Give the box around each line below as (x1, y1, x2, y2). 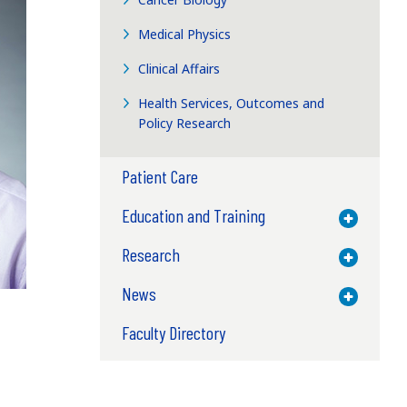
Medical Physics (138, 25, 232, 43)
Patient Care (121, 164, 198, 187)
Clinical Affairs (138, 59, 221, 77)
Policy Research (138, 114, 232, 132)
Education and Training (121, 203, 265, 226)
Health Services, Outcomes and (138, 94, 325, 112)
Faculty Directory (121, 321, 225, 343)
